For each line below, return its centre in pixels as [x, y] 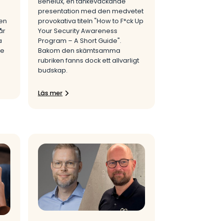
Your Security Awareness [77, 31]
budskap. [53, 71]
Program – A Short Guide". [79, 41]
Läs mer [50, 93]
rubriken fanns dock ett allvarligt [88, 61]
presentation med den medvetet [91, 11]
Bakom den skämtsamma [79, 51]
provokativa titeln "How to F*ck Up [91, 21]
